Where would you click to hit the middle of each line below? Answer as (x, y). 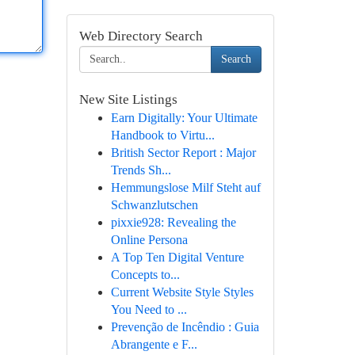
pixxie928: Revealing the (173, 222)
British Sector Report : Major (183, 153)
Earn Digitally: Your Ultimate (184, 118)
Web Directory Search (141, 36)
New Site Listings (128, 99)
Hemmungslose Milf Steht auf (185, 187)
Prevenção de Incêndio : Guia (185, 327)
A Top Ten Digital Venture (177, 257)
